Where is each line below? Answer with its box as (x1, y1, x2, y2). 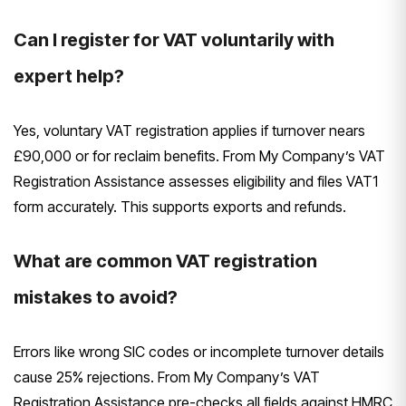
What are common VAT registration (14, 249, 317, 272)
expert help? (14, 64, 124, 87)
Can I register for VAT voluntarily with (14, 28, 334, 51)
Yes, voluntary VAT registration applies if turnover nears (14, 121, 365, 140)
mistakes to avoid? (14, 285, 178, 308)
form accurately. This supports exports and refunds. (14, 197, 346, 216)
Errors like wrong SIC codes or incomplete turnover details (14, 342, 384, 361)
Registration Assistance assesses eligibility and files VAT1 (14, 171, 378, 190)
